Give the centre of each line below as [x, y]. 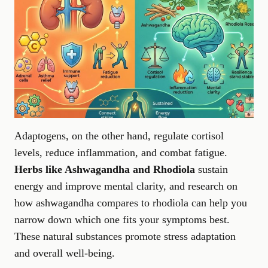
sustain [211, 169]
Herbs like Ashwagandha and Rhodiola [105, 169]
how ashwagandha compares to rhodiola [101, 202]
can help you [218, 202]
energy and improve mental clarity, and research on [126, 186]
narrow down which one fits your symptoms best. [122, 219]
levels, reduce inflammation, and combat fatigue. [121, 152]
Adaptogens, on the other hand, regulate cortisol [119, 135]
